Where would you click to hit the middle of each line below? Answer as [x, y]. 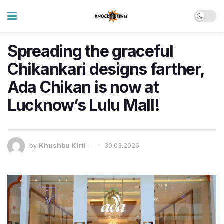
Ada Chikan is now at [83, 87]
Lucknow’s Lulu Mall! [84, 105]
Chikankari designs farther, [106, 69]
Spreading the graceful [90, 51]
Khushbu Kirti [62, 146]
